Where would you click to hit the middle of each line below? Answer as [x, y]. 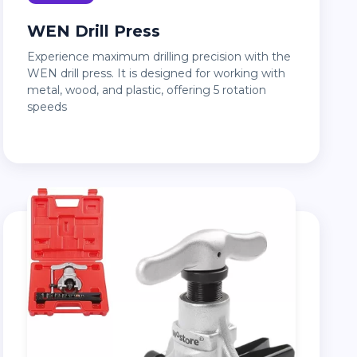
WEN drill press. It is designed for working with [157, 74]
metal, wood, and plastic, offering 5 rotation [147, 90]
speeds [47, 107]
